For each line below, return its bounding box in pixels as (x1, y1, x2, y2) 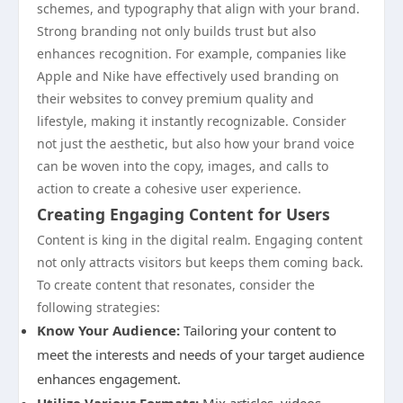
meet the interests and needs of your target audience (37, 345, 364, 363)
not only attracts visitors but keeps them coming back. (37, 254, 363, 271)
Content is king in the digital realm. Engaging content (37, 231, 363, 248)
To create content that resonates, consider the (37, 276, 315, 293)
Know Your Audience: (37, 321, 180, 339)
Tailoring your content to (180, 321, 336, 339)
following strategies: (37, 299, 160, 316)
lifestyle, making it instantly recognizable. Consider (37, 112, 346, 130)
